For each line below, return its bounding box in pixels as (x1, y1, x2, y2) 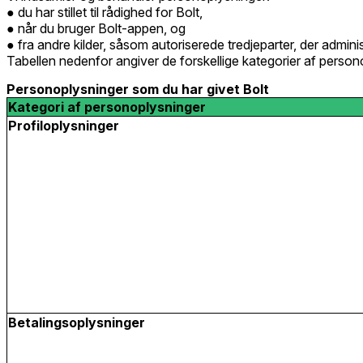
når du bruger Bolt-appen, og (18, 20, 186, 37)
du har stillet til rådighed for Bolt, (18, 4, 203, 21)
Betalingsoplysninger (8, 314, 145, 331)
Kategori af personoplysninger (8, 98, 206, 115)
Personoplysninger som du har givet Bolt (6, 80, 269, 97)
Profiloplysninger (8, 117, 119, 134)
